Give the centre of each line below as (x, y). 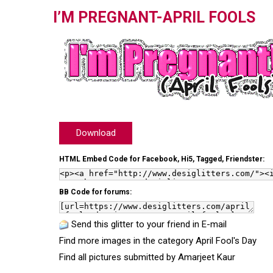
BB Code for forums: (95, 192)
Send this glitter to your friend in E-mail (149, 224)
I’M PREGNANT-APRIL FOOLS (154, 17)
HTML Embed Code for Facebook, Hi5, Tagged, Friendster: (162, 159)
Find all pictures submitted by (119, 257)
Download (96, 133)
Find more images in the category (127, 241)
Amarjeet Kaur (207, 257)
